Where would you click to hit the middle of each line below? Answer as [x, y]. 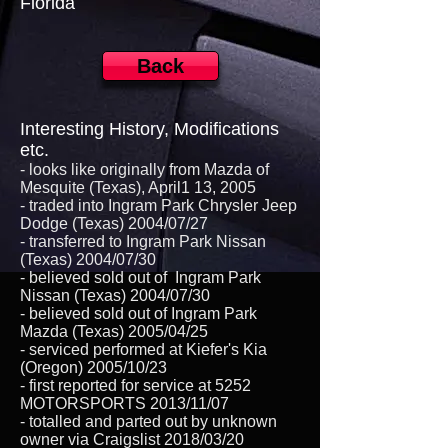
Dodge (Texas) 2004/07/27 [114, 223]
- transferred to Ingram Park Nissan [143, 241]
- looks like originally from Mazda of [144, 169]
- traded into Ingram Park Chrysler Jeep [158, 205]
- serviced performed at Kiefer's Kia [143, 349]
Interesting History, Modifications [149, 129]
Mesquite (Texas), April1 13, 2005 [140, 187]
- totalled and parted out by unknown [148, 421]
